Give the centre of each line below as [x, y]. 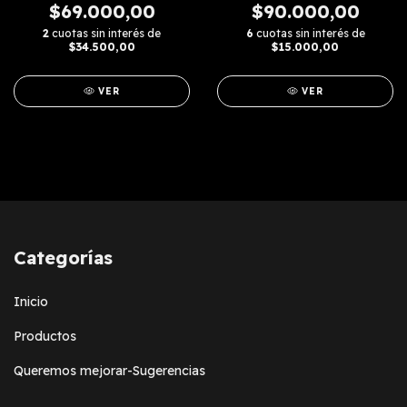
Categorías [63, 258]
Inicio [31, 301]
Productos [45, 336]
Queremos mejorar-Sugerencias [109, 370]
